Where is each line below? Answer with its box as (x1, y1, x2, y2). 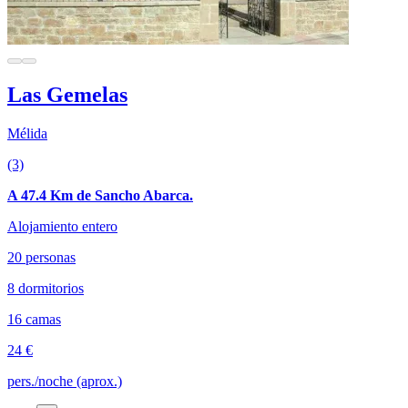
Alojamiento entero (7, 218, 117, 234)
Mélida (7, 125, 47, 141)
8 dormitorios (7, 280, 84, 296)
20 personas (7, 249, 76, 265)
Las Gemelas (7, 82, 127, 107)
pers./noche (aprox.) (7, 372, 122, 389)
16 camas (7, 311, 61, 327)
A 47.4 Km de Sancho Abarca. (7, 187, 193, 203)
